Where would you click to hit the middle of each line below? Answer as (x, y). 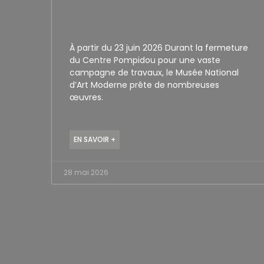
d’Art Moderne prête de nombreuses (144, 85)
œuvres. (86, 97)
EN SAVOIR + (95, 139)
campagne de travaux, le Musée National (154, 72)
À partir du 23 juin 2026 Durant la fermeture (159, 47)
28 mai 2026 (86, 172)
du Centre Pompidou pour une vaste (145, 60)
